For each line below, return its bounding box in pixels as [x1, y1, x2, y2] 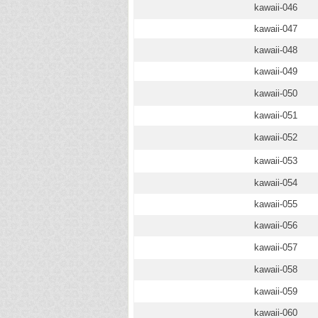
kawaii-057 [254, 242, 297, 253]
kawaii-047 [254, 23, 297, 34]
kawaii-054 [254, 177, 297, 188]
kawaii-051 [254, 110, 297, 121]
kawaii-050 [254, 88, 297, 99]
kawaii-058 [254, 264, 297, 275]
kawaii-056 [254, 220, 297, 231]
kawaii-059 [254, 286, 297, 297]
